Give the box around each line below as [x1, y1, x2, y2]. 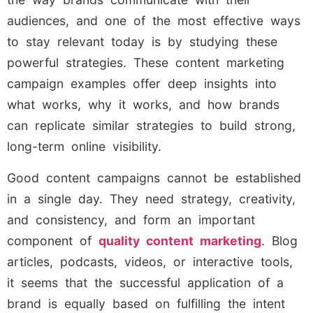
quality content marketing [99, 233, 261, 248]
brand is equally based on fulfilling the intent [7, 296, 285, 311]
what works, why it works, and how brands [7, 97, 279, 112]
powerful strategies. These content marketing [7, 55, 284, 71]
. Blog [261, 233, 298, 248]
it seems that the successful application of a [7, 275, 284, 290]
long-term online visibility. [7, 139, 161, 154]
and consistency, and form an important [7, 212, 255, 227]
